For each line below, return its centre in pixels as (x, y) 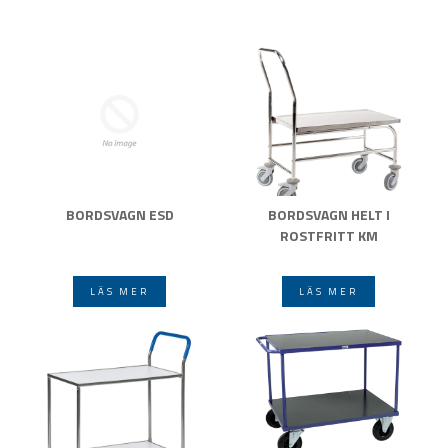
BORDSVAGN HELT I (328, 214)
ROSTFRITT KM (328, 235)
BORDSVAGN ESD (119, 214)
